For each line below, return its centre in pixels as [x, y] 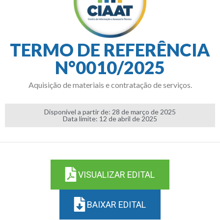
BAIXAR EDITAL [116, 205]
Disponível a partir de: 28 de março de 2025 [110, 112]
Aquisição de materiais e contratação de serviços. [110, 85]
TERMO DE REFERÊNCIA [110, 50]
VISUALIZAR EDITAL [116, 175]
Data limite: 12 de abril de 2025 [110, 119]
